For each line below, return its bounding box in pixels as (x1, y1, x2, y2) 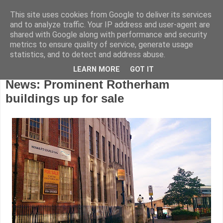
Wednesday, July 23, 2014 (5, 66, 89, 75)
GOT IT (130, 65, 154, 74)
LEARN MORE (73, 65, 120, 74)
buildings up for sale (5, 91, 124, 105)
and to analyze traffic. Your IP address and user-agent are (10, 20, 210, 29)
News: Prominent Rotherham (5, 77, 169, 91)
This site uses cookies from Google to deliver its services (10, 10, 212, 19)
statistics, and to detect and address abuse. (10, 50, 165, 59)
